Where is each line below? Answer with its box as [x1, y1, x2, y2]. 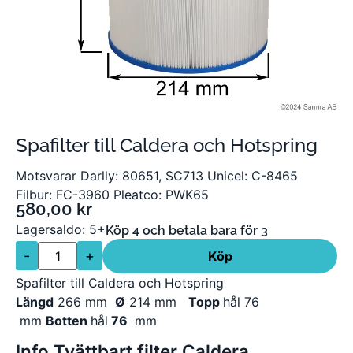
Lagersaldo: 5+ [16, 221, 106, 237]
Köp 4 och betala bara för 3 [106, 222, 268, 238]
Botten [46, 312, 91, 329]
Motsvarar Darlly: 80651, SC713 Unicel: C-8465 [16, 167, 298, 184]
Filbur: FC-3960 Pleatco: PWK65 [16, 186, 209, 203]
